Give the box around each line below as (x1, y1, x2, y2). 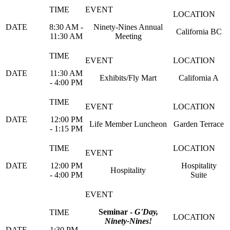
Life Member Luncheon (89, 120, 167, 128)
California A (179, 73, 219, 82)
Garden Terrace (174, 120, 224, 128)
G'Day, (134, 207, 158, 216)
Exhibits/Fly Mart (100, 73, 157, 82)
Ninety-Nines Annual (93, 23, 163, 31)
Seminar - (98, 207, 135, 216)
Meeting (114, 32, 142, 41)
